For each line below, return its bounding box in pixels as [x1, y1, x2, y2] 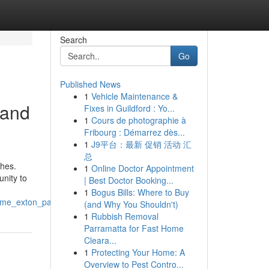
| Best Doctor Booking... [83, 174, 174, 186]
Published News [59, 78, 121, 90]
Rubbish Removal [91, 210, 159, 222]
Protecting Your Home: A [91, 246, 185, 258]
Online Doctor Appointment [91, 162, 194, 174]
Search [59, 34, 87, 46]
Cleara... [83, 234, 116, 246]
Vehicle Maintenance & [91, 90, 178, 102]
